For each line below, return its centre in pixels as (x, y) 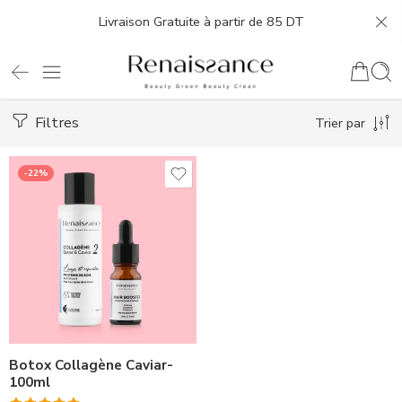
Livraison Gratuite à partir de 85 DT (201, 22)
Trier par (340, 123)
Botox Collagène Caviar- (91, 365)
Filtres (55, 122)
